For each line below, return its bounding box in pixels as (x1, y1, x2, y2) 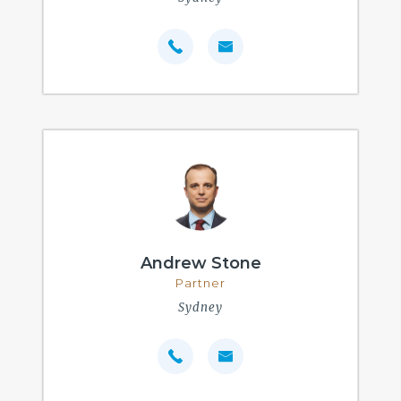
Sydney (178, 299, 223, 315)
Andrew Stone (140, 252, 261, 273)
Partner (175, 275, 226, 290)
